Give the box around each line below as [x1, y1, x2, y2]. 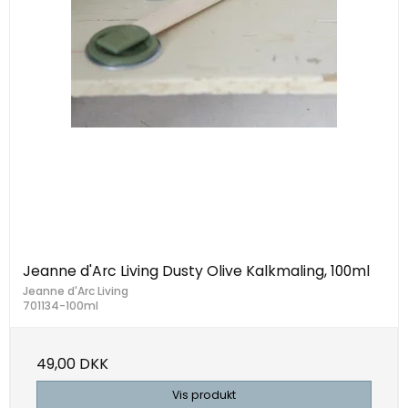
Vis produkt [172, 387, 236, 403]
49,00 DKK [36, 353, 108, 375]
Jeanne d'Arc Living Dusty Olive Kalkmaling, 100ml [23, 260, 370, 282]
